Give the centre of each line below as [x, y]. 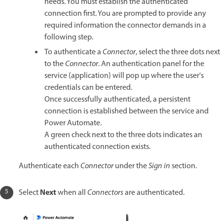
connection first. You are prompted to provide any [125, 14]
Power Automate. [73, 123]
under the [132, 166]
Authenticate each [50, 166]
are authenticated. [155, 193]
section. [184, 166]
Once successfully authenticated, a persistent [117, 99]
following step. [69, 37]
